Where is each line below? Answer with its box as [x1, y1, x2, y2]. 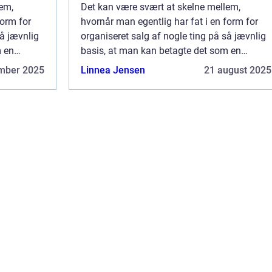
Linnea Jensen [81, 64, 145, 76]
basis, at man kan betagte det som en [81, 45, 241, 56]
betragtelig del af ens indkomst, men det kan [81, 59, 270, 71]
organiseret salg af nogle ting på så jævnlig [81, 30, 266, 42]
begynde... [81, 74, 124, 86]
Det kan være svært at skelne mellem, [81, 1, 240, 13]
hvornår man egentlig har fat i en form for [81, 16, 258, 27]
